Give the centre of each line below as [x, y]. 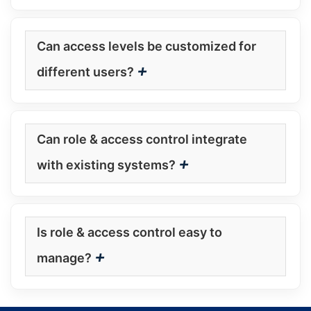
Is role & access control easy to [129, 233]
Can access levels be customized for [146, 47]
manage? [64, 258]
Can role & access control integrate [142, 140]
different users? [85, 72]
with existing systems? [106, 165]
